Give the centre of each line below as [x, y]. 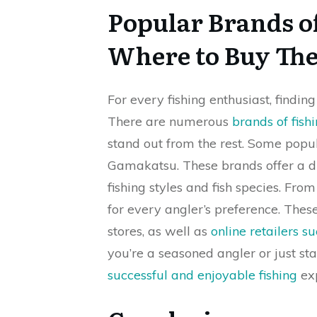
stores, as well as [159, 231]
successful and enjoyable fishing [202, 275]
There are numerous [170, 121]
